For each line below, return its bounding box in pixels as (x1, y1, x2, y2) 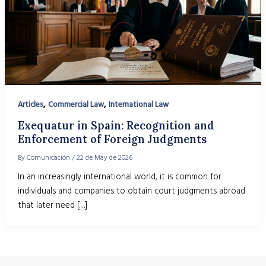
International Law (108, 99, 169, 110)
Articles (17, 99, 43, 110)
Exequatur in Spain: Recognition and (17, 119, 214, 133)
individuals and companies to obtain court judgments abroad (17, 185, 245, 197)
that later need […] (17, 199, 87, 211)
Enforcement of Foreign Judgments (17, 132, 207, 147)
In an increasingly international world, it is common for (17, 170, 221, 183)
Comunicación (26, 153, 72, 163)
